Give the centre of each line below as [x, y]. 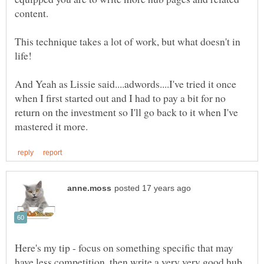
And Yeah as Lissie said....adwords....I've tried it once [126, 84]
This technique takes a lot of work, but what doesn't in [128, 42]
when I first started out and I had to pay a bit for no [120, 98]
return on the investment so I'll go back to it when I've [126, 112]
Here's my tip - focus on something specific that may [124, 248]
